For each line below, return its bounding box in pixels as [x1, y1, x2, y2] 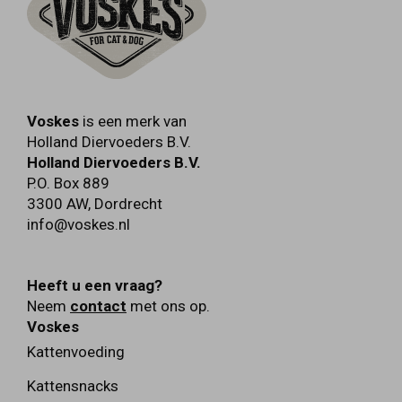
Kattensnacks [27, 376, 118, 395]
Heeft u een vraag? [27, 275, 162, 294]
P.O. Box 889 [27, 173, 109, 192]
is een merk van [79, 111, 187, 130]
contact [70, 296, 127, 315]
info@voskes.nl [27, 214, 130, 233]
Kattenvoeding [27, 342, 125, 361]
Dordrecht [94, 194, 162, 213]
